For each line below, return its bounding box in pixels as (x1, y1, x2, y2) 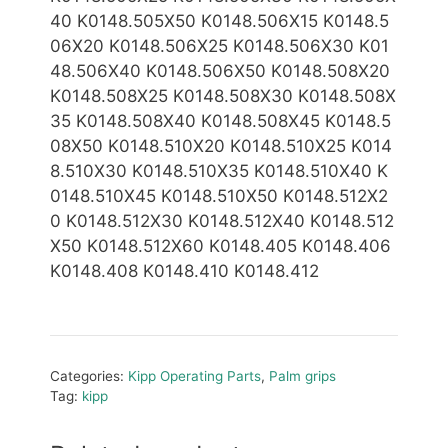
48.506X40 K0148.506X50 (50, 61, 271, 82)
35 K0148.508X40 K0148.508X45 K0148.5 (50, 111, 391, 132)
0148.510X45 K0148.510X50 (50, 186, 283, 207)
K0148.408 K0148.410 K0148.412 (50, 261, 324, 282)
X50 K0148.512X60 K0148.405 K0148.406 (50, 236, 396, 257)
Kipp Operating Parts (128, 367, 261, 384)
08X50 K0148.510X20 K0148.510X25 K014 (50, 136, 392, 157)
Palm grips (269, 367, 336, 384)
